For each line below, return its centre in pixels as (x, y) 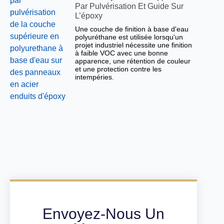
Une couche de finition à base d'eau (132, 29)
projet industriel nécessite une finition (134, 45)
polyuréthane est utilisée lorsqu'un (129, 37)
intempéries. (95, 77)
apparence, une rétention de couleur (133, 61)
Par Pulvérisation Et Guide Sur (129, 6)
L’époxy (89, 16)
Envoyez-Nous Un (104, 214)
